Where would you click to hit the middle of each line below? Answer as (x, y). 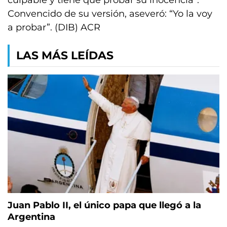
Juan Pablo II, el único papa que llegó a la (104, 205)
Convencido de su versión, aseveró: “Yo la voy (110, 14)
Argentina (31, 217)
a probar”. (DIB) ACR (54, 27)
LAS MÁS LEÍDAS (65, 55)
